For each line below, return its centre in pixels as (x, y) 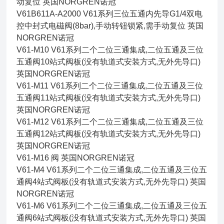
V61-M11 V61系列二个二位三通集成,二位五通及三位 (110, 86)
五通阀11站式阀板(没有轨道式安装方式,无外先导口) (109, 98)
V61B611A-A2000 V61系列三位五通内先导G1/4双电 (110, 14)
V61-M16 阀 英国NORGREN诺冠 (77, 158)
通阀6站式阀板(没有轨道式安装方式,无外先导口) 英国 (111, 218)
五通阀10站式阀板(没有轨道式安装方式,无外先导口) (109, 62)
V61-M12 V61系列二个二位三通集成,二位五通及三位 (110, 122)
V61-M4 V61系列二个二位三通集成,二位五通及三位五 (112, 170)
